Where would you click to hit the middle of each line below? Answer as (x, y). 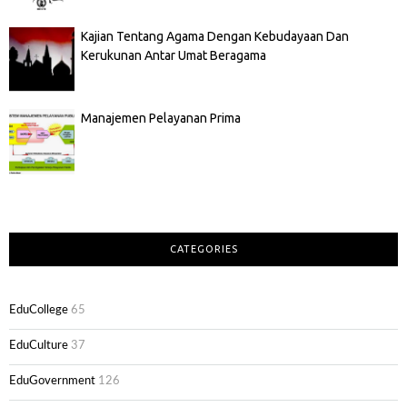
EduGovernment (52, 382)
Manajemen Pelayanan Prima (160, 119)
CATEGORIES (203, 249)
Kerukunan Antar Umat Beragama (173, 56)
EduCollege (39, 311)
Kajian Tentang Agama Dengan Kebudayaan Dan (214, 37)
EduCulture (39, 346)
